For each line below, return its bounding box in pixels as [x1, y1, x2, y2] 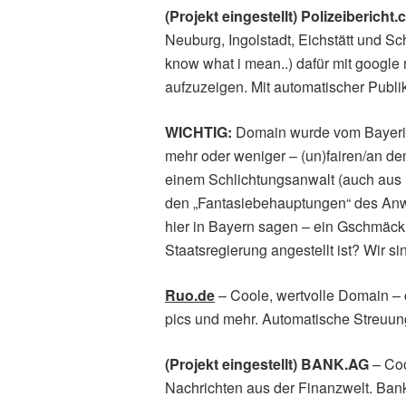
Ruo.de [165, 285, 215, 305]
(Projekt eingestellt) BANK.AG [165, 353, 369, 374]
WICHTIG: [165, 121, 232, 142]
